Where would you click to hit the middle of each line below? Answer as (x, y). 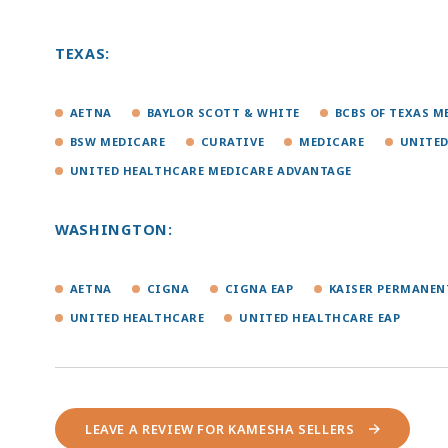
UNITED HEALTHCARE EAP (320, 317)
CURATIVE (232, 141)
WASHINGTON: (113, 229)
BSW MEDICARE (117, 141)
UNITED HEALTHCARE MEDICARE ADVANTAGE (211, 170)
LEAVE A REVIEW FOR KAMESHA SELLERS (219, 428)
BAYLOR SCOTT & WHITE (223, 112)
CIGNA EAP (259, 288)
